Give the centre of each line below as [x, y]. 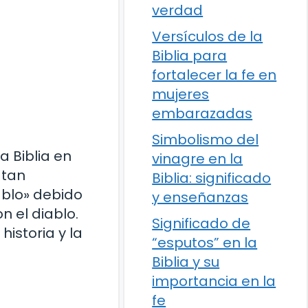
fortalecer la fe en [214, 75]
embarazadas [202, 113]
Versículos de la [208, 36]
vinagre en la [198, 159]
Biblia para [190, 56]
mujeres [181, 94]
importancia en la [214, 281]
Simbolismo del [206, 140]
